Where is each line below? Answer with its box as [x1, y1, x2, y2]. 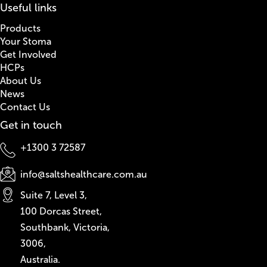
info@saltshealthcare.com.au [20, 169, 147, 179]
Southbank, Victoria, [20, 222, 110, 232]
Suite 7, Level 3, [20, 190, 87, 200]
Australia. [20, 254, 60, 265]
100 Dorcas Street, [20, 206, 102, 216]
